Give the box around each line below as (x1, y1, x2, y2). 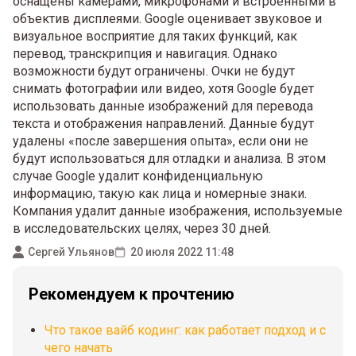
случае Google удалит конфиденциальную (13, 168, 263, 184)
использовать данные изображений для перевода (13, 99, 313, 114)
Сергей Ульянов (28, 245, 114, 258)
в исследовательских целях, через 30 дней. (13, 221, 271, 236)
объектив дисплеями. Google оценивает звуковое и (13, 11, 322, 26)
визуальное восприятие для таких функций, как (13, 29, 297, 44)
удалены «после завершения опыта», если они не (13, 133, 308, 149)
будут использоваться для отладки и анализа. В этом (13, 151, 326, 166)
